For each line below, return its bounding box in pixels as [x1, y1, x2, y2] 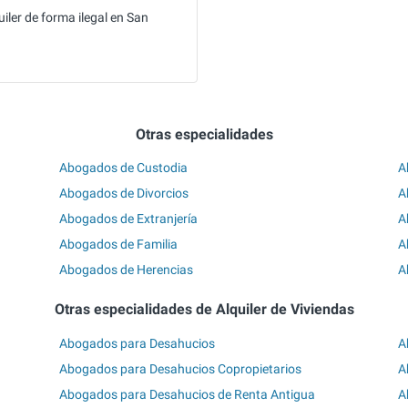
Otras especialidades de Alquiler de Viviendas [54, 301, 354, 319]
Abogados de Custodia [59, 159, 189, 175]
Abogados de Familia [59, 236, 178, 251]
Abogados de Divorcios [59, 185, 189, 200]
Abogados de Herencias [59, 261, 194, 277]
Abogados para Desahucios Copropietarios [59, 361, 302, 376]
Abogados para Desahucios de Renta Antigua [59, 386, 316, 402]
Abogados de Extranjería [59, 210, 199, 226]
